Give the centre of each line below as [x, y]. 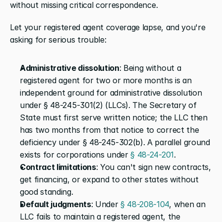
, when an [187, 204]
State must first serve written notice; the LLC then [114, 117]
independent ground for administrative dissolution [111, 92]
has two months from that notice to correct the [110, 130]
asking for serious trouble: [58, 39]
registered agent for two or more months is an [106, 80]
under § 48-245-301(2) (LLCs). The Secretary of [108, 105]
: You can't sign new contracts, [153, 167]
